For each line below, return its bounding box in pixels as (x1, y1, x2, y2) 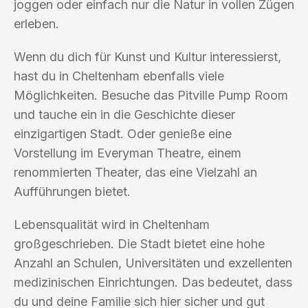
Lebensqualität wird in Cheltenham (14, 217, 210, 232)
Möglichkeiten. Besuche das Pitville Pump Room (14, 87, 288, 102)
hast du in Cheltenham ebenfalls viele (14, 68, 224, 83)
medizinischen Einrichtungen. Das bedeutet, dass (14, 274, 292, 289)
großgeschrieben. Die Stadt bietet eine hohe (14, 236, 265, 251)
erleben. (14, 16, 59, 31)
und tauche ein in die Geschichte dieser (14, 107, 235, 122)
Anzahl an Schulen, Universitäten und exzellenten (14, 255, 292, 270)
